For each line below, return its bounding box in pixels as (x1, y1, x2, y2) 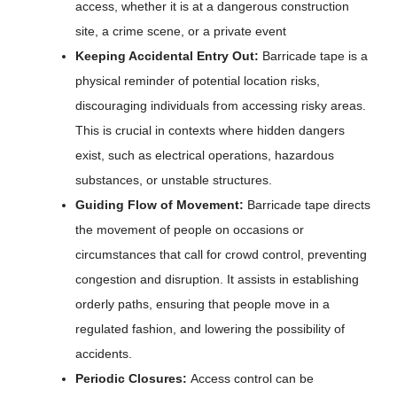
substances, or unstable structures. (75, 173, 272, 187)
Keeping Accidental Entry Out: (75, 49, 262, 63)
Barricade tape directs (244, 198, 370, 212)
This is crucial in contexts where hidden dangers (75, 123, 345, 137)
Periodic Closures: (75, 371, 191, 385)
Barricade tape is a (262, 49, 368, 63)
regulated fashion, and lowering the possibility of (75, 322, 345, 336)
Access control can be (191, 371, 314, 385)
